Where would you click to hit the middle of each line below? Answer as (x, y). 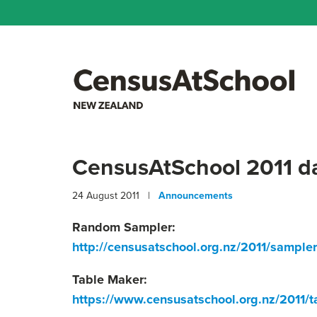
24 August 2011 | (115, 195)
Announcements (196, 195)
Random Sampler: (124, 227)
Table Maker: (110, 279)
